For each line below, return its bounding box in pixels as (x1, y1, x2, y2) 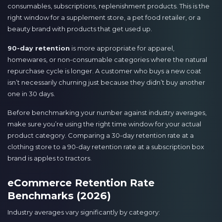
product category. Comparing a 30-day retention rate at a (7, 131, 194, 139)
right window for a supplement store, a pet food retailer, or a (7, 13, 201, 22)
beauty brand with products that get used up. (7, 25, 152, 33)
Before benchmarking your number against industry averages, (7, 108, 207, 116)
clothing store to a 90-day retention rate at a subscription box (7, 142, 204, 151)
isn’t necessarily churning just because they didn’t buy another (7, 78, 205, 86)
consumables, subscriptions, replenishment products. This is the (7, 2, 210, 10)
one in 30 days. (7, 89, 55, 98)
